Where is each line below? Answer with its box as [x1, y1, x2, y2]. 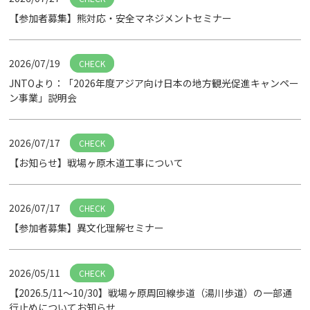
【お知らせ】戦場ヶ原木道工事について [9, 156, 184, 170]
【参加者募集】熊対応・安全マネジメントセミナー [9, 11, 232, 25]
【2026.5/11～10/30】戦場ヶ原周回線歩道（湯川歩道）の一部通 [9, 286, 293, 300]
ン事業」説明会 [9, 91, 77, 104]
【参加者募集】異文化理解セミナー [9, 221, 165, 235]
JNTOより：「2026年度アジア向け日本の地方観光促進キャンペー [9, 76, 300, 90]
